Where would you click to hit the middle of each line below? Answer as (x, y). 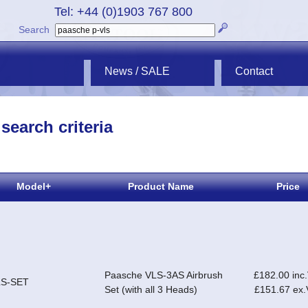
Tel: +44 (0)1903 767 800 (123, 12)
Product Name (161, 187)
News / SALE (137, 71)
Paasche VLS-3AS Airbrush (164, 275)
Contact (254, 71)
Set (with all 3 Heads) (151, 290)
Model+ (33, 187)
